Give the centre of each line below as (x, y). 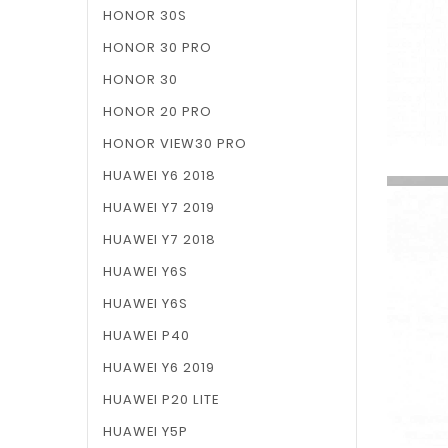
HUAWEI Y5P (145, 431)
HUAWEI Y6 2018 (159, 175)
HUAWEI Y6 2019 (159, 367)
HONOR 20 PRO (157, 111)
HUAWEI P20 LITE (161, 399)
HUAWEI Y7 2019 (159, 207)
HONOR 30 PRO (157, 47)
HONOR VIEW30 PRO (175, 143)
